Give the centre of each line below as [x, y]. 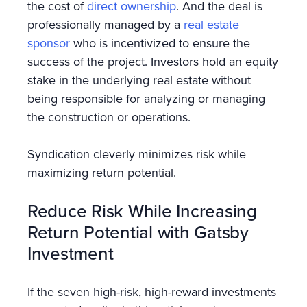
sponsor [49, 42]
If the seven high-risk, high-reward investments [152, 291]
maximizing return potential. [105, 172]
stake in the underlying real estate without [139, 79]
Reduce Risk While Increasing [142, 210]
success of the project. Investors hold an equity [153, 61]
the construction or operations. [112, 116]
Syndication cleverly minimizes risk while [137, 153]
